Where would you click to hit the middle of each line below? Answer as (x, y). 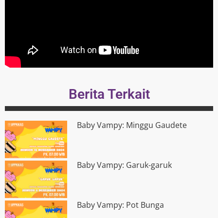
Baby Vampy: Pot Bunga (121, 205)
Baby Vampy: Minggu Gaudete (132, 125)
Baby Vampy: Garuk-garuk (125, 165)
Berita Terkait (109, 94)
